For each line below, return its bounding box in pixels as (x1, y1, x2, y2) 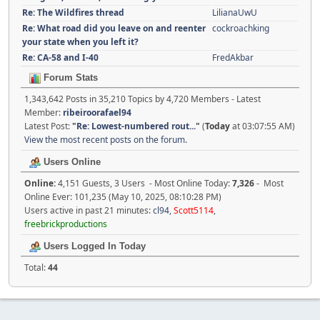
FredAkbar (212, 51, 254, 64)
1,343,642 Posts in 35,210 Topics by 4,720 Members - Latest (24, 93, 261, 106)
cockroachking (212, 22, 269, 35)
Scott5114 (174, 204, 214, 217)
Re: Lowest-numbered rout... (76, 120, 196, 133)
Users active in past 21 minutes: (24, 204, 153, 217)
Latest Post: (24, 120, 72, 133)
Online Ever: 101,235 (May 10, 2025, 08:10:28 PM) (24, 191, 221, 204)
